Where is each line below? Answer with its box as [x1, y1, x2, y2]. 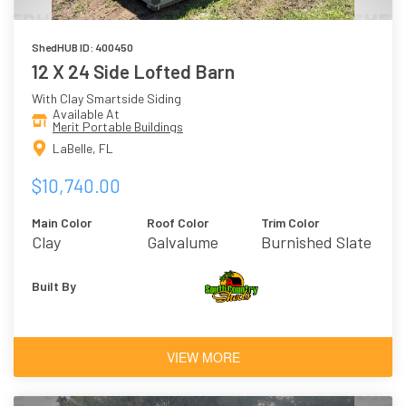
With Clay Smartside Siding [32, 91, 181, 107]
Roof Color [146, 214, 208, 230]
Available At [53, 106, 120, 122]
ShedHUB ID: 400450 [32, 41, 133, 54]
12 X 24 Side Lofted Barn [32, 60, 235, 83]
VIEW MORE [166, 347, 240, 366]
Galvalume [146, 231, 218, 252]
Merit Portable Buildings [53, 119, 183, 135]
